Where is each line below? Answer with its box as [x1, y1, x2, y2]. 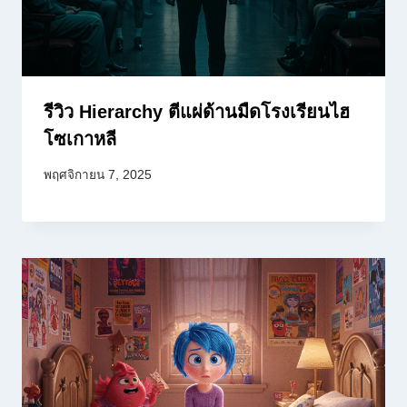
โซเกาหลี [44, 128, 116, 149]
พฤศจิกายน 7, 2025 [44, 167, 152, 182]
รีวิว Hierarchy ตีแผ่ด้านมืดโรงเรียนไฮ [44, 101, 350, 122]
